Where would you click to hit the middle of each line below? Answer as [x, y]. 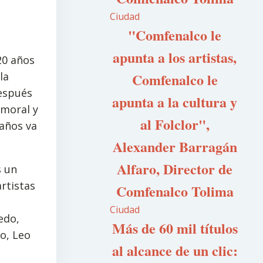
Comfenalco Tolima [175, 191]
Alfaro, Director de [175, 169]
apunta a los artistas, [175, 57]
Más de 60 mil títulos [175, 228]
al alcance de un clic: [175, 250]
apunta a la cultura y [175, 102]
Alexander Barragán [175, 146]
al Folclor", [175, 124]
